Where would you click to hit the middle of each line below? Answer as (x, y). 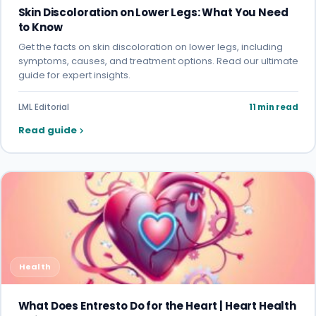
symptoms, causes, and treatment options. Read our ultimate (158, 61)
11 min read (273, 108)
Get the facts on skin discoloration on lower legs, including (150, 47)
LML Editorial (43, 108)
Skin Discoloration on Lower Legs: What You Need (153, 13)
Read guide (47, 130)
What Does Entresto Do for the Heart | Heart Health (157, 306)
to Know (40, 28)
